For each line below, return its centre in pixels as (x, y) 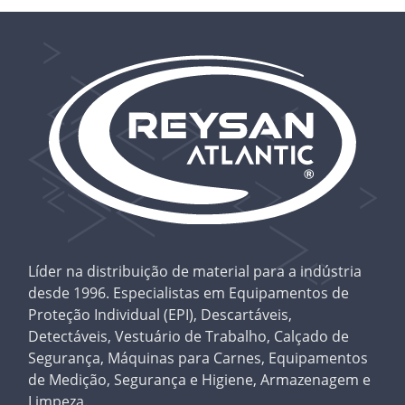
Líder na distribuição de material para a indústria (195, 272)
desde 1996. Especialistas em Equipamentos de (189, 293)
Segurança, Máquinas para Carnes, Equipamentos (198, 358)
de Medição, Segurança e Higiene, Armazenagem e (200, 380)
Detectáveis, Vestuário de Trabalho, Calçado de (189, 337)
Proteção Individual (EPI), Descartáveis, (160, 315)
